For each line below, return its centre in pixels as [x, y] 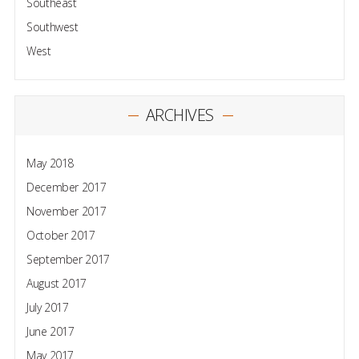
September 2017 [68, 259]
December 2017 [66, 187]
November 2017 [66, 211]
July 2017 [47, 307]
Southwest [52, 27]
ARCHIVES [179, 115]
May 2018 [50, 163]
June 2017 [50, 331]
